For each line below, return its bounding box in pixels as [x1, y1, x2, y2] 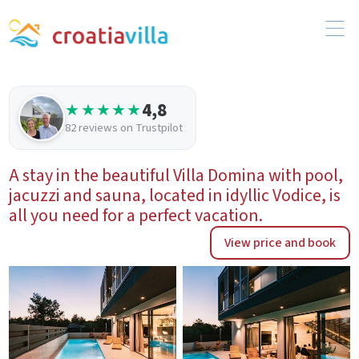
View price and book [224, 233, 336, 252]
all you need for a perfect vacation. [9, 202, 264, 228]
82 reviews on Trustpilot [65, 119, 184, 137]
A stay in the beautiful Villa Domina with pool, [9, 162, 344, 188]
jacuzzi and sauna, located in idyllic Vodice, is [9, 182, 341, 208]
